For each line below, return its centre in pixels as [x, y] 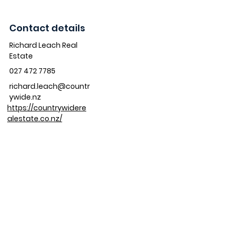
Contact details [47, 28]
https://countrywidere [47, 108]
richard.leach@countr [50, 86]
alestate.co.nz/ [35, 119]
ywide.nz [25, 97]
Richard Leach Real [43, 45]
